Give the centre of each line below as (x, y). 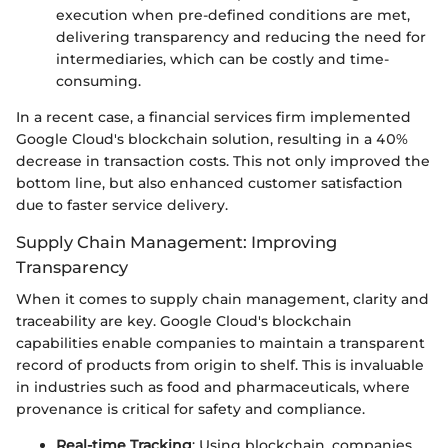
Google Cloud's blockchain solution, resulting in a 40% (212, 138)
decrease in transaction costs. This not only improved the (223, 160)
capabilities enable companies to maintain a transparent (220, 342)
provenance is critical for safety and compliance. (190, 408)
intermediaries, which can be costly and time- (222, 58)
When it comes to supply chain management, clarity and (222, 298)
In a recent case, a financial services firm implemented (213, 116)
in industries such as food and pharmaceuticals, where (213, 386)
